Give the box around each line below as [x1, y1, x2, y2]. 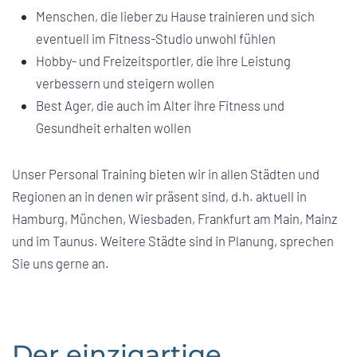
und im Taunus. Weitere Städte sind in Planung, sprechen [12, 232, 334, 249]
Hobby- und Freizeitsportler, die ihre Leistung [36, 52, 291, 69]
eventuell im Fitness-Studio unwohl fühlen [36, 29, 276, 46]
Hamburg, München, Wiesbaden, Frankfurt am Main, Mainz [12, 210, 337, 226]
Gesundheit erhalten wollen [36, 119, 191, 135]
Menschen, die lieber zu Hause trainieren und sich [36, 7, 315, 24]
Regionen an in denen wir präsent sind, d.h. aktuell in [12, 187, 307, 204]
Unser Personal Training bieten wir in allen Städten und [12, 165, 320, 182]
